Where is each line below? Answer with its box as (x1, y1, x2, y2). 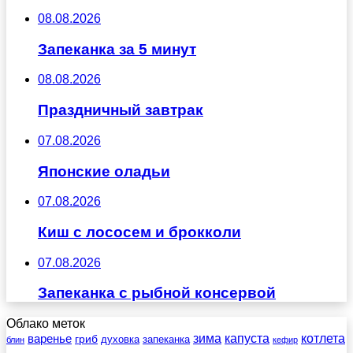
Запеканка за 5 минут (38, 40, 196, 58)
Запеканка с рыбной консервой (38, 284, 276, 302)
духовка (101, 333, 139, 346)
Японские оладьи (38, 162, 170, 180)
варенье (28, 332, 72, 346)
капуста (225, 332, 269, 346)
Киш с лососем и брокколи (38, 224, 241, 241)
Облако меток (6, 317, 85, 331)
